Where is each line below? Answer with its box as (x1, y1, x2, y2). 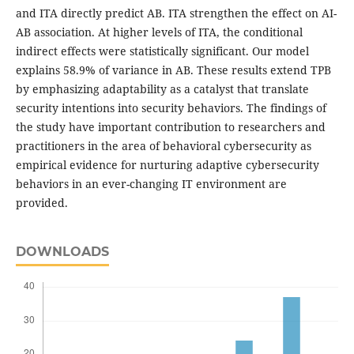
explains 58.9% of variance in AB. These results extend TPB (15, 62, 331, 78)
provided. (15, 195, 68, 211)
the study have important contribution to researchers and (15, 119, 326, 135)
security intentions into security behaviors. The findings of (15, 100, 326, 116)
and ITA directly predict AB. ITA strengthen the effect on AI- (15, 6, 337, 21)
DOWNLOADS (15, 244, 109, 260)
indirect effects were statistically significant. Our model (15, 43, 309, 59)
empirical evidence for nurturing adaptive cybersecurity (15, 157, 319, 173)
